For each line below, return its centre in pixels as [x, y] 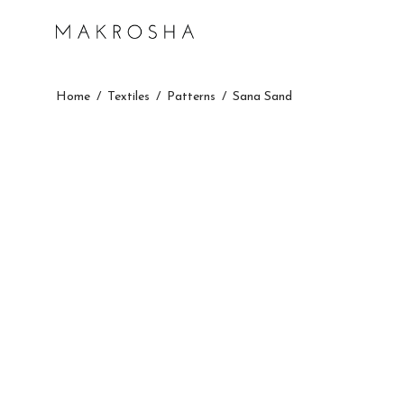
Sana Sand [262, 97]
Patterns [191, 97]
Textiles [129, 97]
